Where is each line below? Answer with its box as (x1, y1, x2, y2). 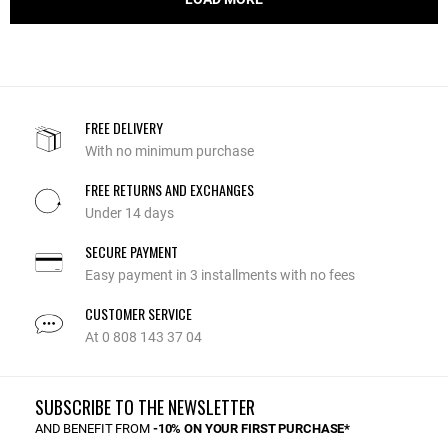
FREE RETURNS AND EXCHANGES (85, 178, 254, 200)
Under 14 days (85, 204, 174, 221)
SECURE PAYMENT (85, 240, 178, 262)
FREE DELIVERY (85, 116, 163, 138)
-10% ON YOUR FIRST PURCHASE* (152, 420, 351, 436)
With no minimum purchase (85, 142, 254, 159)
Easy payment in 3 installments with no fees (85, 266, 355, 283)
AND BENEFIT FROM (35, 420, 153, 436)
